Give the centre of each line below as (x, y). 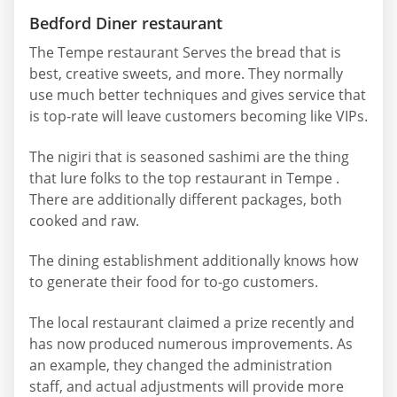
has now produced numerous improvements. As (191, 343)
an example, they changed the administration (181, 365)
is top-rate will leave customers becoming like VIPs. (198, 117)
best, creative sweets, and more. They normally (186, 74)
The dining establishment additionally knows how (194, 261)
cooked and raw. (84, 220)
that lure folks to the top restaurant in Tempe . (184, 178)
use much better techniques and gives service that (198, 95)
